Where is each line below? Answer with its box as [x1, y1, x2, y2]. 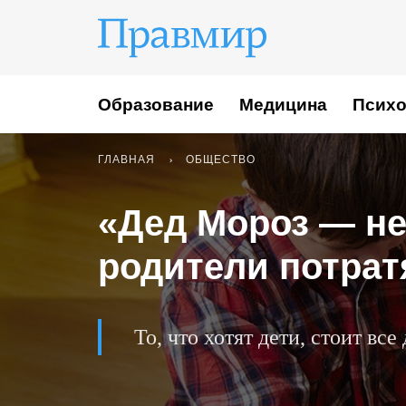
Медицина [239, 94, 327, 114]
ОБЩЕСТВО [186, 153, 256, 166]
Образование [98, 94, 214, 114]
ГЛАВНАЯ [98, 153, 155, 166]
